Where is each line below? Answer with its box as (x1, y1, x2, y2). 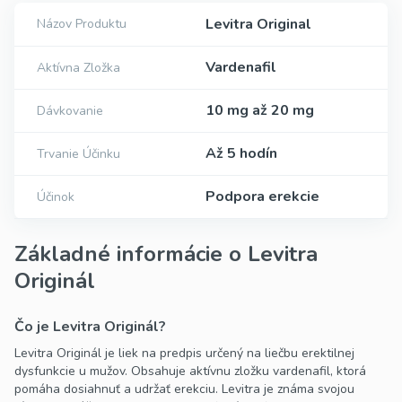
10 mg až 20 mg (205, 100, 314, 121)
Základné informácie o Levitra (14, 240, 318, 269)
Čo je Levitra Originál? (14, 317, 166, 337)
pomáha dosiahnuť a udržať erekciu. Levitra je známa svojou (14, 380, 354, 398)
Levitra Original (205, 14, 311, 35)
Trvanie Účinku (37, 145, 120, 163)
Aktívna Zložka (37, 59, 120, 77)
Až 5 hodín (205, 144, 277, 164)
